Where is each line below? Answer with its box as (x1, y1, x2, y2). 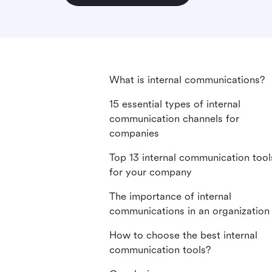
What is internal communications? (109, 74, 265, 86)
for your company (109, 166, 192, 178)
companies (109, 127, 159, 139)
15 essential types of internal (109, 98, 240, 110)
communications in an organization (109, 205, 270, 217)
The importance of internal (109, 191, 231, 202)
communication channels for (109, 113, 239, 124)
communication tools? (109, 244, 211, 256)
